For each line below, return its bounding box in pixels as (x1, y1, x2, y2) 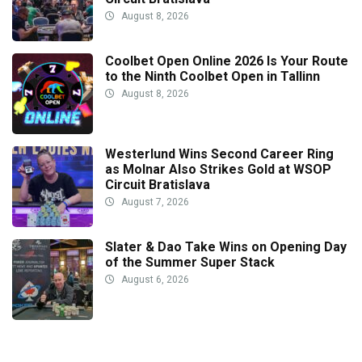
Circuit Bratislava (105, 176, 210, 192)
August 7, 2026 (119, 196, 189, 208)
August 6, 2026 (119, 273, 189, 285)
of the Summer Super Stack (105, 254, 275, 270)
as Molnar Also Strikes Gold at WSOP (105, 161, 331, 177)
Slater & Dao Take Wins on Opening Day (105, 238, 347, 255)
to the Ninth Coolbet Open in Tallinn (105, 68, 320, 84)
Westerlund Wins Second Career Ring (105, 145, 334, 162)
